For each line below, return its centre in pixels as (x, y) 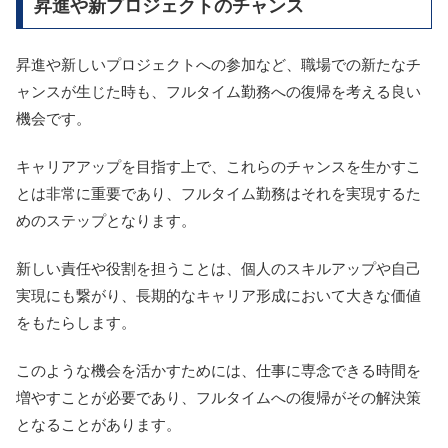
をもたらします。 (76, 323)
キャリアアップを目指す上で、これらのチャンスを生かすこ (218, 167)
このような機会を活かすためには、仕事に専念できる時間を (218, 371)
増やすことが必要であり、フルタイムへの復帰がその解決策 (218, 398)
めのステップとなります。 (106, 221)
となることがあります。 (98, 425)
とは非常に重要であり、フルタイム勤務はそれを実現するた (218, 194)
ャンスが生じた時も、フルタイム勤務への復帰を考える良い (218, 92)
